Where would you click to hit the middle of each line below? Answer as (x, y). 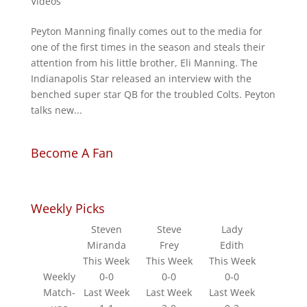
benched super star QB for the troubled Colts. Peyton (153, 95)
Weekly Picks (67, 209)
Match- (59, 293)
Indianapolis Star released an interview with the (141, 79)
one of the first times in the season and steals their (148, 47)
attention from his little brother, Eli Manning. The (144, 63)
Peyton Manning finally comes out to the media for (146, 32)
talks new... (56, 110)
